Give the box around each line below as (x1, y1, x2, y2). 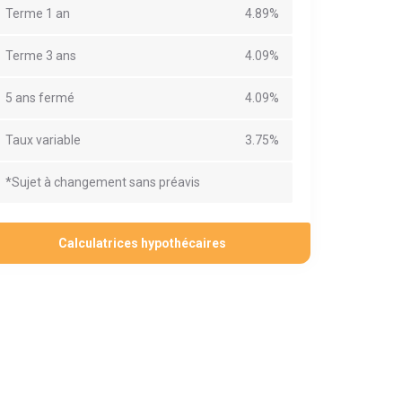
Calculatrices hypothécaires (58, 235, 226, 250)
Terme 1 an (5, 5, 70, 21)
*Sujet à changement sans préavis (5, 174, 200, 189)
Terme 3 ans (5, 48, 76, 63)
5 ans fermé (5, 90, 74, 105)
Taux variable (5, 132, 81, 147)
